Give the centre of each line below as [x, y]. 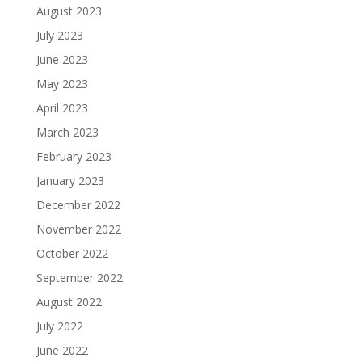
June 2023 [62, 59]
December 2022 [78, 204]
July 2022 [59, 326]
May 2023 [62, 83]
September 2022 [79, 277]
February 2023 [74, 156]
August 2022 [69, 301]
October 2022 [72, 253]
